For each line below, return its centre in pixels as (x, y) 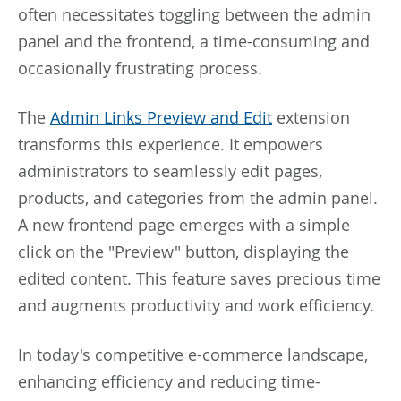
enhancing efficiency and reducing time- (169, 381)
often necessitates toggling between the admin (194, 14)
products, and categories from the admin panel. (198, 197)
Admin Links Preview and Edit (161, 117)
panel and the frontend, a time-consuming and (194, 41)
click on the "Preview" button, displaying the (183, 251)
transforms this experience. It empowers (171, 144)
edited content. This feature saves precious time (199, 278)
